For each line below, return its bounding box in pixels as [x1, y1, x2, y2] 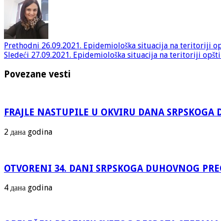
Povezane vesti [4, 69, 71, 79]
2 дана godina [4, 127, 52, 137]
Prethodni [4, 41, 39, 51]
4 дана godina [4, 183, 52, 193]
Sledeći [4, 50, 29, 60]
